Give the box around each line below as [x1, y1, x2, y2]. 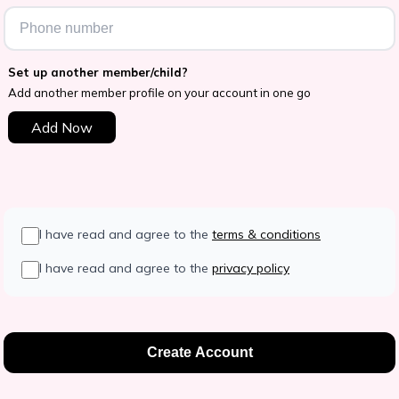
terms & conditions [212, 226, 321, 243]
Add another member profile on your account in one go [7, 85, 311, 101]
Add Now [30, 118, 93, 137]
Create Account [146, 345, 253, 361]
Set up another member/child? [7, 65, 188, 80]
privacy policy [212, 260, 289, 277]
